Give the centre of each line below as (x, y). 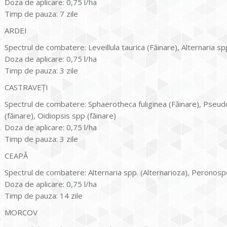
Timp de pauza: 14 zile (44, 195)
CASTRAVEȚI (26, 87)
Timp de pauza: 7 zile (41, 13)
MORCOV (21, 212)
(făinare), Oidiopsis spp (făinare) (60, 115)
